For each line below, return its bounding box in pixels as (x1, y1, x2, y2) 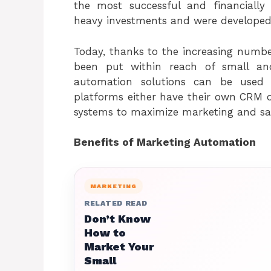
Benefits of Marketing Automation (74, 136, 256, 148)
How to (84, 226, 126, 239)
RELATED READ (84, 199, 148, 207)
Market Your (84, 240, 154, 253)
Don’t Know (84, 212, 151, 225)
